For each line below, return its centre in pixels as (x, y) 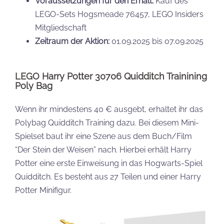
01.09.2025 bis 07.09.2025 (156, 41)
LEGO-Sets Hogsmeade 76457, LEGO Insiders (119, 14)
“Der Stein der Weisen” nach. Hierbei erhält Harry (103, 150)
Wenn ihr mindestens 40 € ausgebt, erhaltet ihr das (109, 109)
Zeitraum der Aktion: (72, 41)
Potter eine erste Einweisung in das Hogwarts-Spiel (109, 163)
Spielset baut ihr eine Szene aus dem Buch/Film (103, 136)
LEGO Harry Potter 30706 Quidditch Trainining (111, 76)
